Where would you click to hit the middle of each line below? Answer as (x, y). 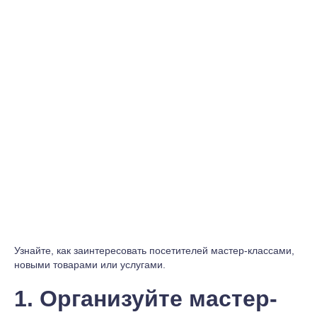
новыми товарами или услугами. (90, 265)
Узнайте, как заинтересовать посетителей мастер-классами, (154, 250)
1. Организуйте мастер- (146, 299)
